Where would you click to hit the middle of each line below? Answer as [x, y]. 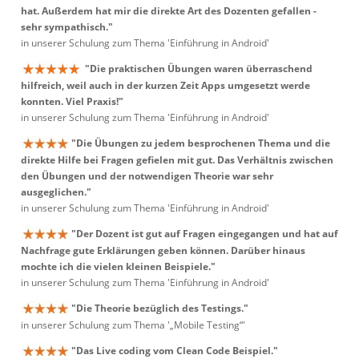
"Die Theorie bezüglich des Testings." [160, 308]
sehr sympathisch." [67, 27]
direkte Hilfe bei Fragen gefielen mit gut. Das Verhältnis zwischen [177, 160]
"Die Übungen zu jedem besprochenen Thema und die [201, 143]
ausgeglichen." [56, 192]
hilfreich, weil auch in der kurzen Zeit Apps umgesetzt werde [165, 86]
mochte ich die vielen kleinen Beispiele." [118, 267]
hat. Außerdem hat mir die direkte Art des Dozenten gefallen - [169, 11]
